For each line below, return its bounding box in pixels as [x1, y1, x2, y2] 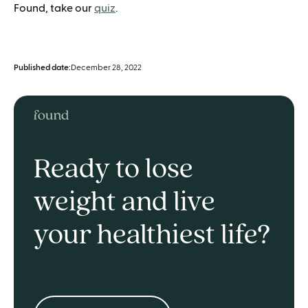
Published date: [14, 63, 71, 72]
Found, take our [14, 3, 94, 14]
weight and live [33, 184, 215, 221]
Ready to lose [33, 151, 193, 188]
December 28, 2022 [71, 63, 142, 72]
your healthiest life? [33, 217, 270, 254]
